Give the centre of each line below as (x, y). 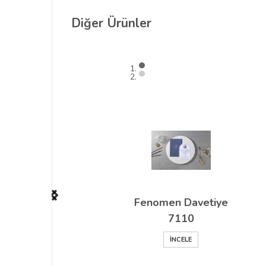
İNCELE (181, 240)
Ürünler (129, 23)
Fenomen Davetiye (181, 203)
